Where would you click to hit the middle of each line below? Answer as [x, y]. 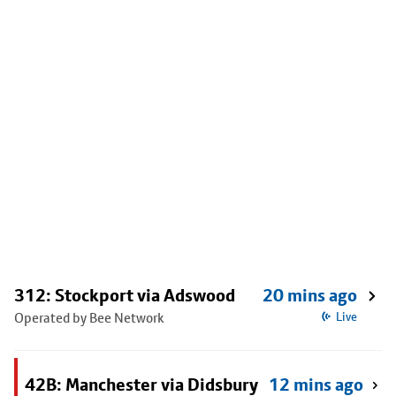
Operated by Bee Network [89, 318]
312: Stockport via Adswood [125, 295]
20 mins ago [310, 295]
